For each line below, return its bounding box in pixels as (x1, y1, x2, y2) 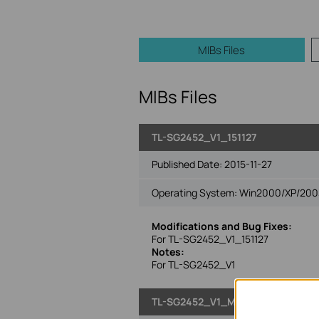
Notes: (151, 245, 184, 258)
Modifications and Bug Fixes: (151, 219, 292, 233)
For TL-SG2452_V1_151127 (151, 232, 268, 246)
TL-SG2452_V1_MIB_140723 (151, 295, 285, 308)
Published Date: (151, 157, 224, 171)
